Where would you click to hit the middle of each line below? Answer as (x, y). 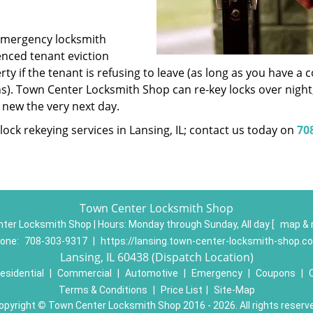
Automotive (151, 273)
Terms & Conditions (103, 290)
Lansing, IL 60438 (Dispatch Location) (156, 257)
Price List (181, 290)
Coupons (275, 273)
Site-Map (234, 290)
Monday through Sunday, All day (200, 224)
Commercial (84, 273)
